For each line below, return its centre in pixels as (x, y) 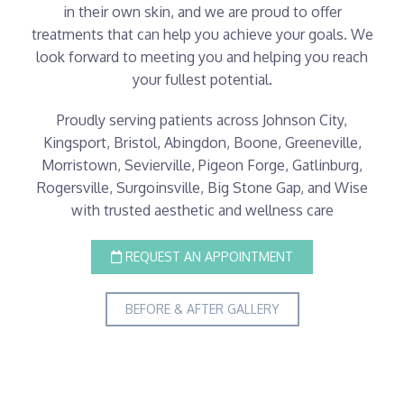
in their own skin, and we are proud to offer (202, 11)
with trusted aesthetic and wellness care (202, 210)
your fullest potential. (202, 79)
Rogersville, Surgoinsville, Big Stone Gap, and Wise (202, 187)
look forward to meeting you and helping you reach (202, 56)
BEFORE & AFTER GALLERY (202, 308)
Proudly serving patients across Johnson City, (202, 119)
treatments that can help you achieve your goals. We (202, 34)
